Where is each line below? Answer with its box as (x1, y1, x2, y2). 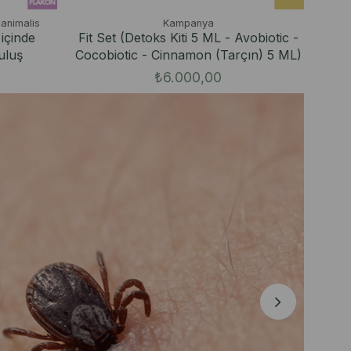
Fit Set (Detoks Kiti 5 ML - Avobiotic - (78, 29, 299, 45)
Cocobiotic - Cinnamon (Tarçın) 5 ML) (74, 46, 302, 63)
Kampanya (162, 16, 214, 29)
